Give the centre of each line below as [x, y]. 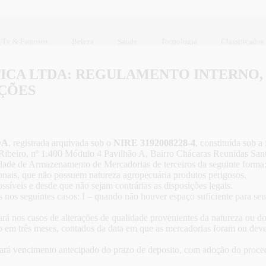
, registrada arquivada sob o [61, 143]
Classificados [242, 41]
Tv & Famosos [25, 41]
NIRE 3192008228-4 [154, 143]
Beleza [83, 41]
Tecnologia [179, 41]
